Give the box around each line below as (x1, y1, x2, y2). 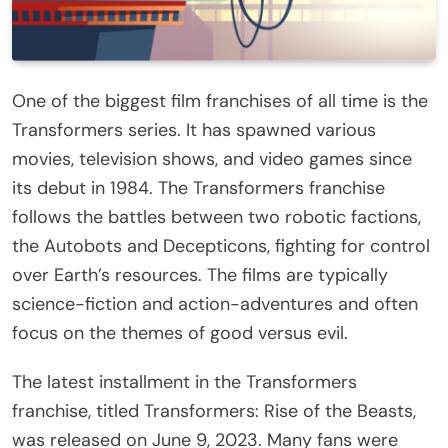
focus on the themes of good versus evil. (12, 320, 348, 345)
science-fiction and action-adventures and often (12, 291, 418, 316)
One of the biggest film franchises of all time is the (12, 88, 428, 113)
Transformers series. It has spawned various (12, 117, 376, 142)
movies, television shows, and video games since (12, 146, 412, 171)
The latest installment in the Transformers (12, 369, 357, 394)
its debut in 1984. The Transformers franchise (12, 175, 385, 200)
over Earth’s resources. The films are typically (12, 262, 388, 287)
